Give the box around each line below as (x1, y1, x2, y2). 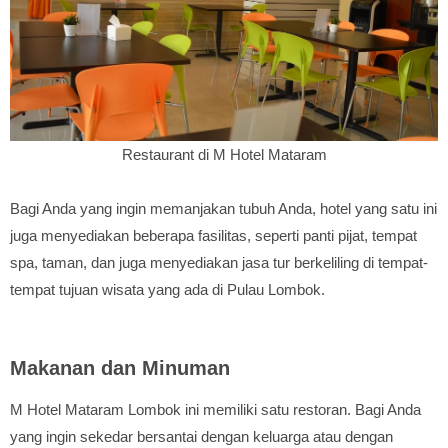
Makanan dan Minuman (10, 357, 230, 379)
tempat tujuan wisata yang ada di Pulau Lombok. (10, 281, 325, 298)
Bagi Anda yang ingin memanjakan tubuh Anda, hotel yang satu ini (10, 200, 437, 217)
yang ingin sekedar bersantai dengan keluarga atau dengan (10, 428, 393, 445)
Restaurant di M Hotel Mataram (121, 146, 327, 163)
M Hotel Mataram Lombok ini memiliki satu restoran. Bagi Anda (10, 401, 421, 418)
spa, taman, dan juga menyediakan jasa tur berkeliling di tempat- (10, 254, 428, 271)
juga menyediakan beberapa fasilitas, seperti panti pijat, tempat (10, 227, 417, 244)
